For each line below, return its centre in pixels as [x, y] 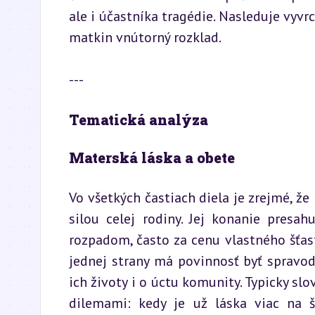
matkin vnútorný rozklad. [145, 37]
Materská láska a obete [152, 157]
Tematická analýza [139, 120]
